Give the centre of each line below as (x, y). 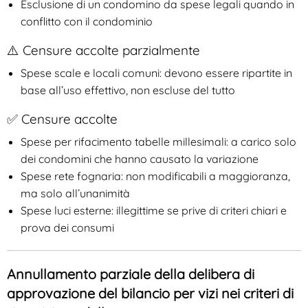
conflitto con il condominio (87, 22)
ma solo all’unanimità (75, 194)
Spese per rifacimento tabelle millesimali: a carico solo (158, 142)
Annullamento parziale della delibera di (131, 274)
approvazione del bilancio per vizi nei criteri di (150, 294)
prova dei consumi (67, 228)
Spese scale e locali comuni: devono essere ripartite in (156, 73)
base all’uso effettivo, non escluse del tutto (128, 90)
